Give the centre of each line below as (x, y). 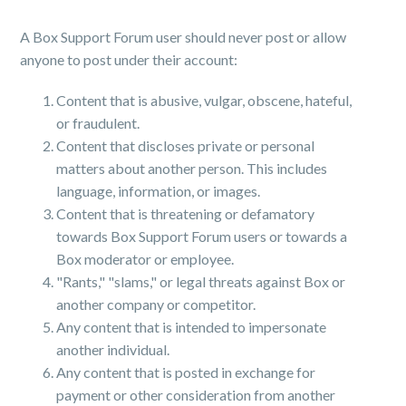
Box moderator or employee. (145, 259)
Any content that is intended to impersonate (192, 327)
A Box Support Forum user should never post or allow (184, 37)
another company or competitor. (156, 304)
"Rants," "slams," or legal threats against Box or (201, 281)
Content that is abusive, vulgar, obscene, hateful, (204, 100)
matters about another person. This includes (192, 168)
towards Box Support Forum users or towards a (202, 236)
